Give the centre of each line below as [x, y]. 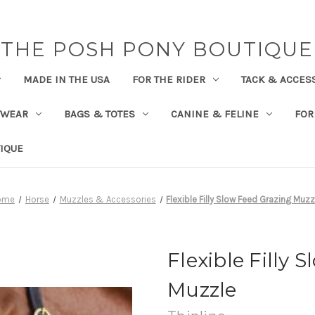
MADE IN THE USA [66, 79]
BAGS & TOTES [99, 114]
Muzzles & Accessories [108, 199]
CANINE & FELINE [214, 114]
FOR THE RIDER [168, 79]
